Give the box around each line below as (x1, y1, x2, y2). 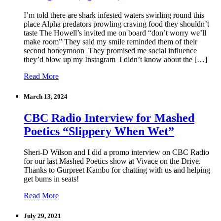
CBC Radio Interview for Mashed (24, 111, 194, 125)
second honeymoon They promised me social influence (24, 46, 197, 55)
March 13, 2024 (24, 93, 68, 101)
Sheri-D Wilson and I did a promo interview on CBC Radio (24, 148, 209, 157)
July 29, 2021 (24, 212, 61, 220)
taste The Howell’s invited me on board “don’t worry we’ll (24, 28, 206, 37)
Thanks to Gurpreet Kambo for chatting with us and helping (24, 166, 210, 175)
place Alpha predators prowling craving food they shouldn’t (24, 19, 209, 28)
